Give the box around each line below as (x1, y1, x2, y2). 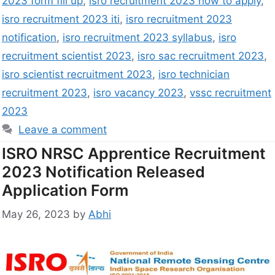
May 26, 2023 (2, 207, 70, 220)
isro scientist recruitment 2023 (2, 68, 152, 81)
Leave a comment (18, 123, 107, 136)
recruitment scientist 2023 (2, 50, 131, 63)
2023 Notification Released (2, 163, 205, 182)
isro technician (158, 68, 230, 81)
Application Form (2, 181, 128, 200)
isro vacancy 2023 (93, 87, 184, 99)
